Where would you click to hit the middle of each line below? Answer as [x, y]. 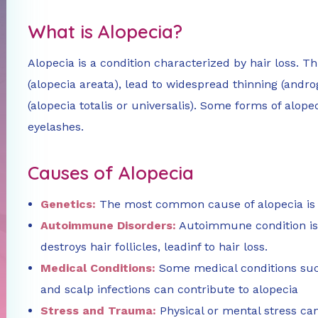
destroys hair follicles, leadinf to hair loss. [154, 247]
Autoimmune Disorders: [109, 226]
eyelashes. [56, 127]
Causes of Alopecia [111, 173]
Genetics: [68, 204]
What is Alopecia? [105, 32]
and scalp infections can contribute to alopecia [170, 290]
